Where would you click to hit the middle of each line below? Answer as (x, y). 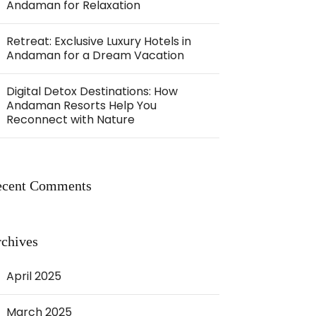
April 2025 (34, 276)
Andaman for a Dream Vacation (96, 55)
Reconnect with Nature (71, 120)
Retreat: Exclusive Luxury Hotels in (99, 41)
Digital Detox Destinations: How (92, 91)
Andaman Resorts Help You (82, 105)
